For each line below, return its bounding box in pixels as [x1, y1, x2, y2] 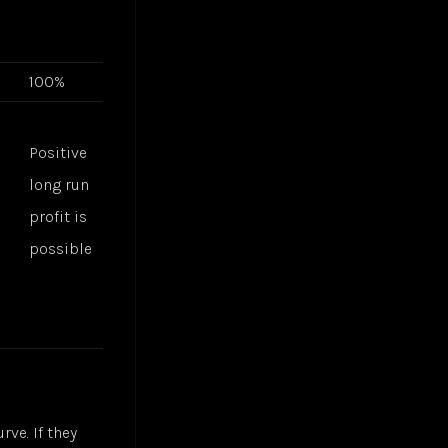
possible [29, 239, 93, 259]
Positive [29, 143, 88, 163]
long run [29, 175, 90, 195]
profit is [29, 207, 88, 227]
